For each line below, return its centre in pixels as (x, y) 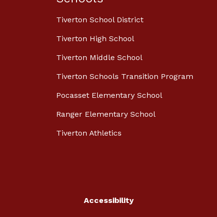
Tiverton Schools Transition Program (125, 77)
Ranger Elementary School (106, 114)
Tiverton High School (95, 39)
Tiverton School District (100, 20)
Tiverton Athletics (89, 133)
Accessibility (108, 201)
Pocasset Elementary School (109, 95)
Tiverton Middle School (99, 58)
